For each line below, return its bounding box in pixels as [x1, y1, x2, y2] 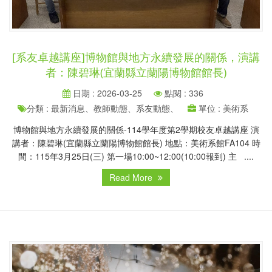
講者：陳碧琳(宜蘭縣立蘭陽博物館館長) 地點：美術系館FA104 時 [12, 136, 260, 149]
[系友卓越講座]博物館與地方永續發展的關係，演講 [12, 49, 260, 64]
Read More [109, 171, 155, 183]
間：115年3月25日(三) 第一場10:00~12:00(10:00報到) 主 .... [18, 149, 254, 162]
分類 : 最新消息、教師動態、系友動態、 [27, 101, 178, 114]
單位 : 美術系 [196, 101, 248, 114]
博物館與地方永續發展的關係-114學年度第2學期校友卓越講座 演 [13, 123, 259, 135]
